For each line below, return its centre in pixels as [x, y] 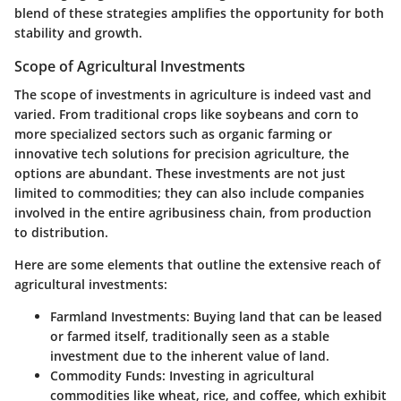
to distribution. [61, 232]
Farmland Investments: [120, 316]
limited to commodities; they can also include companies [189, 193]
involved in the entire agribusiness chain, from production [193, 213]
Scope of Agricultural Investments [130, 66]
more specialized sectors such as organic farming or [173, 134]
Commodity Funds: [108, 375]
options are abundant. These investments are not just [180, 173]
